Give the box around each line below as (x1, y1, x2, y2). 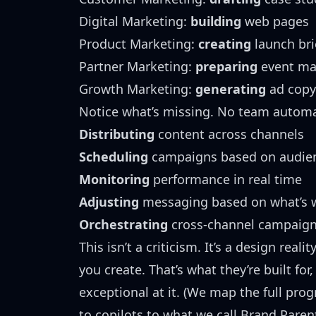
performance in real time (150, 171, 302, 188)
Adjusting (79, 193, 139, 210)
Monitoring (79, 171, 150, 188)
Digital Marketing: (79, 13, 190, 30)
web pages (241, 13, 309, 30)
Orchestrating (79, 216, 168, 233)
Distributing (79, 126, 154, 142)
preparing (195, 58, 257, 75)
